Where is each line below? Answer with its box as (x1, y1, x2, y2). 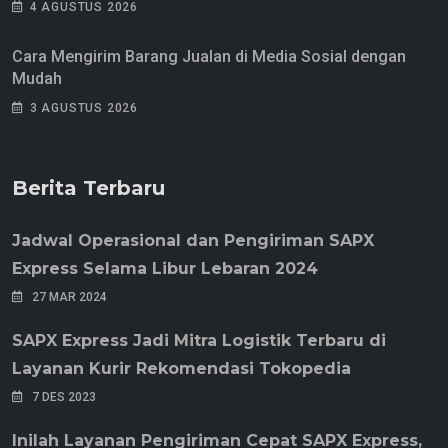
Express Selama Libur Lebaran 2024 (12, 259, 318, 279)
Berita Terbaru (12, 176, 165, 201)
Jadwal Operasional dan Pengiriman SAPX (12, 231, 374, 251)
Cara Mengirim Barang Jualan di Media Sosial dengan (12, 47, 406, 67)
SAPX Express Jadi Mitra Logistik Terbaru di (12, 331, 386, 351)
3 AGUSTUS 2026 (29, 101, 139, 116)
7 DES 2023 (29, 390, 96, 405)
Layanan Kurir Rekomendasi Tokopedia (12, 359, 351, 379)
